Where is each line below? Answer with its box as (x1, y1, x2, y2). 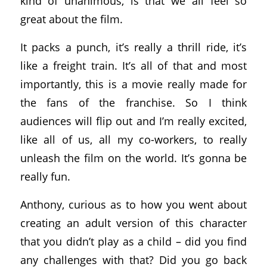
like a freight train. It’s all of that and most (20, 57, 247, 73)
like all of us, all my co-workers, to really (20, 131, 247, 147)
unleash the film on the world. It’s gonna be (20, 150, 247, 165)
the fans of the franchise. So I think (20, 94, 247, 110)
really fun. (20, 168, 70, 184)
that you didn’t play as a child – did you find (20, 233, 247, 249)
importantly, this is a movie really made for (20, 76, 247, 91)
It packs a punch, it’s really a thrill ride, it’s (20, 39, 247, 54)
